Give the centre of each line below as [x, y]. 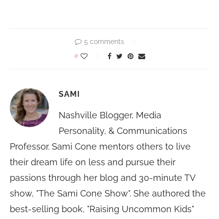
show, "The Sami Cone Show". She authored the [108, 193]
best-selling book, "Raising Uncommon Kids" [102, 209]
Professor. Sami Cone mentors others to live [100, 146]
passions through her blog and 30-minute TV [102, 178]
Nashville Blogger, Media [110, 115]
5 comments [104, 42]
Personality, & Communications [123, 131]
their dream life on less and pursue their [93, 162]
